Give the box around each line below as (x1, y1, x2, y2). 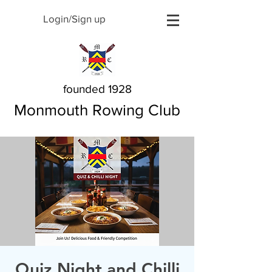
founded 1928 (63, 83, 132, 95)
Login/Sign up (43, 13, 106, 24)
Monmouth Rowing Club (14, 101, 180, 118)
